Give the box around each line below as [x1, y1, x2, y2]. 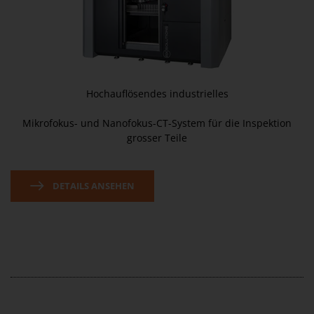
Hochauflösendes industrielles [86, 87, 228, 100]
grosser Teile [127, 131, 187, 144]
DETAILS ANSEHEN [50, 179, 135, 193]
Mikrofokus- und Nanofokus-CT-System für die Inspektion [22, 116, 292, 130]
